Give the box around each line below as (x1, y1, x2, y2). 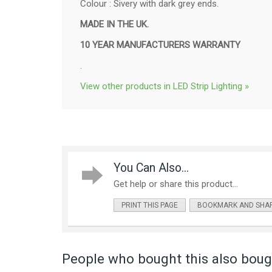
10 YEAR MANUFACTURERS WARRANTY (80, 39, 240, 50)
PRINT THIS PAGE (121, 200, 178, 209)
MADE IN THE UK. (80, 18, 149, 30)
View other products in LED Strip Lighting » (80, 80, 249, 92)
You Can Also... (114, 160, 189, 175)
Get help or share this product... (114, 178, 238, 189)
